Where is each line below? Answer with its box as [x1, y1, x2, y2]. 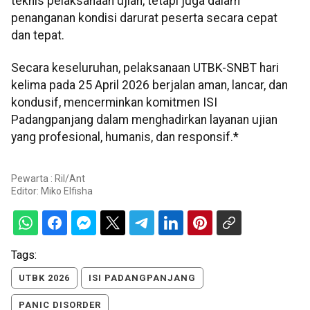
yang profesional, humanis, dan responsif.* [11, 129, 239, 144]
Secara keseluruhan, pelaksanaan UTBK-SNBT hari [11, 60, 279, 75]
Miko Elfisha [41, 185, 93, 197]
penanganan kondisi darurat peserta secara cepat [11, 10, 277, 25]
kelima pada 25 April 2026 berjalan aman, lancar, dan [11, 77, 288, 92]
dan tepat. [11, 28, 64, 42]
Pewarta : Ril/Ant [11, 173, 85, 185]
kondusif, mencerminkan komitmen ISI [11, 95, 217, 109]
